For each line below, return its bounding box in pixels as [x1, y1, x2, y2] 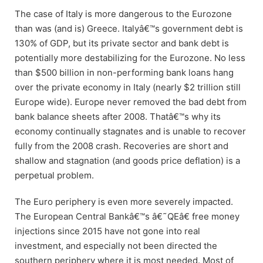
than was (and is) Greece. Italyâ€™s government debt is [15, 22, 243, 34]
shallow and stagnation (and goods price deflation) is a [15, 154, 240, 166]
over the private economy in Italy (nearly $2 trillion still [15, 81, 241, 93]
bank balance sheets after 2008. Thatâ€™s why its [15, 110, 221, 122]
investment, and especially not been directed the [15, 240, 217, 251]
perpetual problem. [15, 169, 94, 181]
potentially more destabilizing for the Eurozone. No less [15, 52, 245, 63]
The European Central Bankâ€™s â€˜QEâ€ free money [15, 210, 240, 222]
